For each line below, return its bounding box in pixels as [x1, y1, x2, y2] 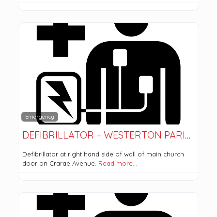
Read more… [98, 159, 137, 167]
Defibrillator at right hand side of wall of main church [22, 150, 184, 158]
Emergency [25, 113, 54, 120]
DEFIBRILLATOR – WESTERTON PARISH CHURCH [185, 128, 190, 141]
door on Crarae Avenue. [22, 159, 98, 167]
